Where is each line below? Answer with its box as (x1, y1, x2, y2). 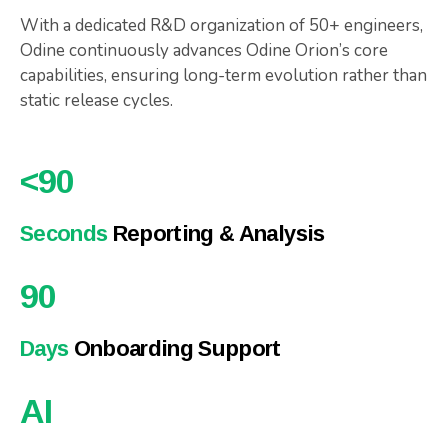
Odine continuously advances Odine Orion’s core (20, 39, 388, 62)
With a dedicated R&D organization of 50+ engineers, (20, 14, 423, 37)
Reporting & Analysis (107, 221, 325, 246)
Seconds (20, 221, 108, 246)
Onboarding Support (68, 336, 281, 361)
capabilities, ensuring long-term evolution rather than (20, 64, 427, 87)
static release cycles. (20, 89, 173, 112)
